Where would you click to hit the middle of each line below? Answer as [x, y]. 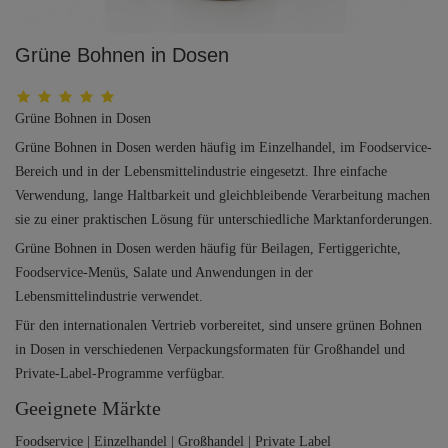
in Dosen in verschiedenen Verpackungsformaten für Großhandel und [210, 349]
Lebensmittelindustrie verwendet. [109, 296]
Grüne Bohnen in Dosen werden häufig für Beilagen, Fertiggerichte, [208, 248]
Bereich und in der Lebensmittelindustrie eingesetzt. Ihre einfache [201, 171]
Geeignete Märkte [88, 408]
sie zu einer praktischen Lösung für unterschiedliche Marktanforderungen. [224, 219]
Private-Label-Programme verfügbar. [120, 373]
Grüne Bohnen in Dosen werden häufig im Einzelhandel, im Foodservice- [223, 147]
